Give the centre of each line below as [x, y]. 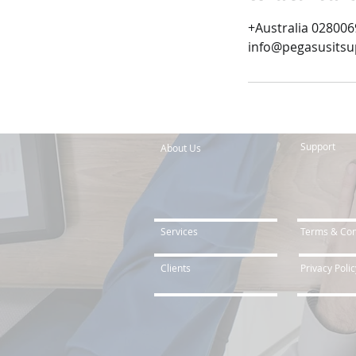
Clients [176, 268]
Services [179, 231]
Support [318, 146]
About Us [181, 148]
